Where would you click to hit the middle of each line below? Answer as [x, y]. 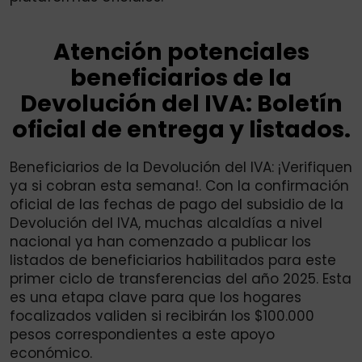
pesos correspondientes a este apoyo [142, 335]
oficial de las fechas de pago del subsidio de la [177, 205]
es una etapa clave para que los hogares [156, 298]
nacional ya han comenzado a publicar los [160, 242]
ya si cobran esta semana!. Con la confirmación [179, 186]
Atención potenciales [181, 52]
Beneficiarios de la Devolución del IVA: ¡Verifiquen [181, 168]
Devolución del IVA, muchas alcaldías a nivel [166, 223]
